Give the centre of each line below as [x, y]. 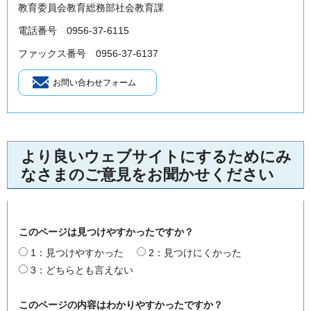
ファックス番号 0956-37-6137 [88, 54]
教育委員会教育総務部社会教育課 [91, 7]
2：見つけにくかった [195, 253]
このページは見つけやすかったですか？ [106, 232]
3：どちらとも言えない [82, 270]
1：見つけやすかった [77, 253]
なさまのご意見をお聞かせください [148, 174]
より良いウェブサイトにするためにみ [156, 156]
